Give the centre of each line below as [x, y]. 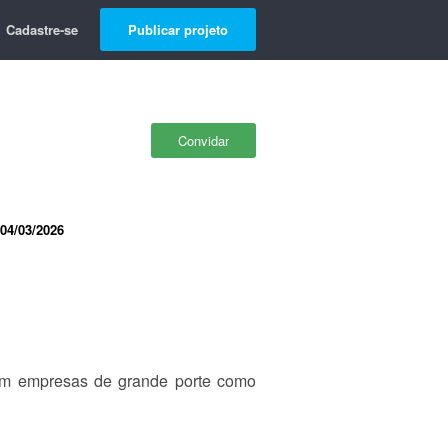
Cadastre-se [42, 29]
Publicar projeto [178, 29]
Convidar [203, 140]
